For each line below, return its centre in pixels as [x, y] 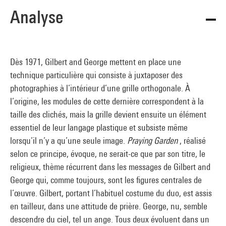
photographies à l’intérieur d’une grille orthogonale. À [100, 88]
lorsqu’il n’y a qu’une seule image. [69, 140]
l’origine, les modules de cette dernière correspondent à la [107, 101]
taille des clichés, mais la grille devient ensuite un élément [108, 114]
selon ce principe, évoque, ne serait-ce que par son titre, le [108, 154]
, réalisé [192, 140]
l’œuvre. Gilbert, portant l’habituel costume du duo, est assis [111, 193]
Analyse [37, 17]
